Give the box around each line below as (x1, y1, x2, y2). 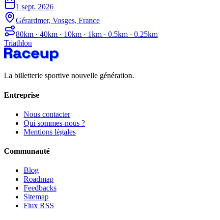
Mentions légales (24, 127, 76, 136)
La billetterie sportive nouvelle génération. (4, 71, 134, 80)
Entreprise (4, 90, 39, 99)
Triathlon (4, 39, 32, 48)
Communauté (4, 147, 50, 156)
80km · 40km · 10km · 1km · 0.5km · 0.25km (16, 30, 158, 39)
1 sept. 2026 (16, 2, 54, 11)
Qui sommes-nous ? (24, 118, 85, 127)
